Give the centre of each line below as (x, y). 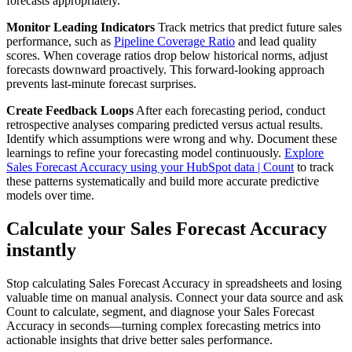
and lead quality (276, 42)
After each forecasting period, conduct (229, 111)
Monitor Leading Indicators (81, 27)
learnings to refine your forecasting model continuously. (145, 153)
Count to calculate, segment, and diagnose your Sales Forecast (160, 311)
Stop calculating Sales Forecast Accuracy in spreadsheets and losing (174, 283)
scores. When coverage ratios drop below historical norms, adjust (167, 56)
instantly (41, 249)
